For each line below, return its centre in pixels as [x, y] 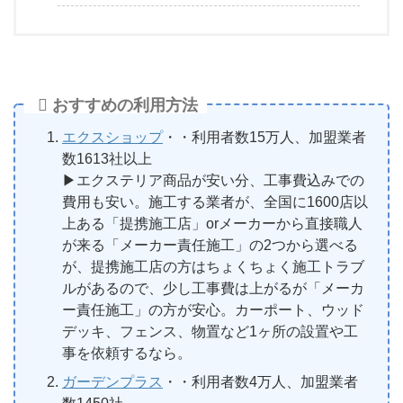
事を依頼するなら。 [127, 353]
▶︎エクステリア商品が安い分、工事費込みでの [213, 180]
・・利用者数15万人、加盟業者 [264, 137]
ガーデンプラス [112, 381]
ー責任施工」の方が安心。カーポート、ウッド [213, 309]
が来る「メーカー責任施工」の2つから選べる [210, 245]
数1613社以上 [107, 158]
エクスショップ [112, 137]
